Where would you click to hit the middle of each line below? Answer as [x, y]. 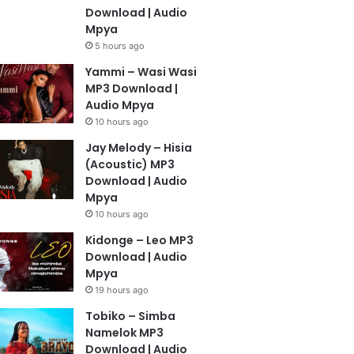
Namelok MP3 [124, 333]
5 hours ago [119, 46]
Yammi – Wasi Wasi [141, 72]
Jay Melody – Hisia [138, 148]
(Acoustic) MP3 [130, 164]
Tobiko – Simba [130, 316]
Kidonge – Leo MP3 [139, 240]
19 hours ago [121, 290]
